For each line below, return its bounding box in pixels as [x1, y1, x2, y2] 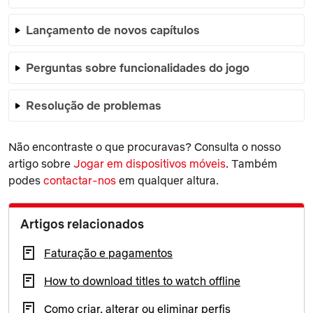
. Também [226, 156, 277, 170]
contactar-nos [43, 173, 116, 187]
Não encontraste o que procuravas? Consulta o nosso [8, 139, 281, 154]
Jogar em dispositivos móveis [73, 156, 226, 170]
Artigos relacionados [20, 215, 144, 232]
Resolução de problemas [26, 97, 161, 112]
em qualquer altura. [116, 173, 219, 187]
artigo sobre [8, 156, 73, 170]
